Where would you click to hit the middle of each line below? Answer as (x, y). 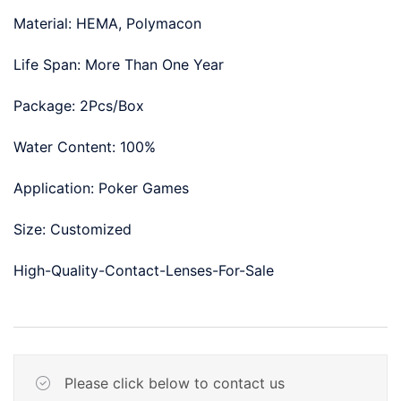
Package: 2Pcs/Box (79, 106)
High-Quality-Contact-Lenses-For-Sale (144, 270)
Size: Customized (73, 229)
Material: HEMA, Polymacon (107, 23)
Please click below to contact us (175, 383)
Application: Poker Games (101, 188)
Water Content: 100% (85, 147)
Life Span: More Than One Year (119, 64)
